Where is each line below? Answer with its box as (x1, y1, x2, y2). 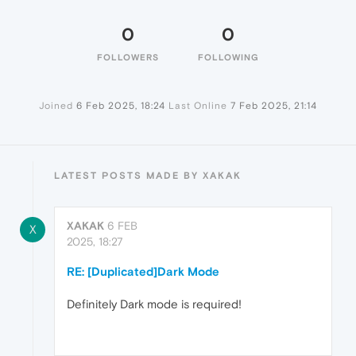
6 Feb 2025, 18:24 (76, 100, 165, 112)
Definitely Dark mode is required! (67, 297, 242, 311)
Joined (39, 100, 73, 112)
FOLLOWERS (97, 52, 159, 63)
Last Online (168, 100, 227, 112)
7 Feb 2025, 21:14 (230, 100, 317, 112)
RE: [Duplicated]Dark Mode (67, 265, 219, 279)
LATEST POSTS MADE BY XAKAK (54, 170, 242, 182)
